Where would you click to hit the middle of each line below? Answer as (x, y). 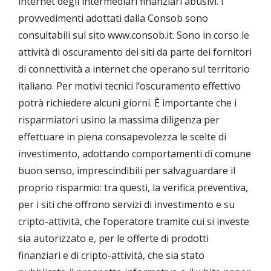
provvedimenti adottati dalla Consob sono (113, 18)
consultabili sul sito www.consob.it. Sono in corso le (134, 35)
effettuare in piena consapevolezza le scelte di (122, 137)
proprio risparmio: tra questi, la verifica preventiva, (133, 188)
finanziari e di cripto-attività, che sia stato (111, 256)
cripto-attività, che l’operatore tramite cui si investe (134, 222)
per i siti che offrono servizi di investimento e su (126, 205)
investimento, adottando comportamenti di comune (135, 154)
